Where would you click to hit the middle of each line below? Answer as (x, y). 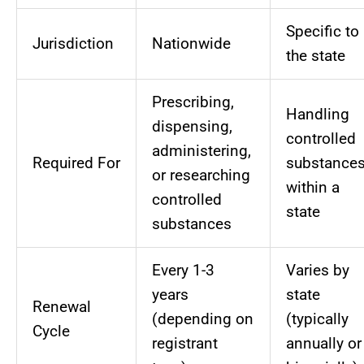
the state (316, 56)
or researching (201, 175)
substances (192, 224)
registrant (185, 344)
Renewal (62, 307)
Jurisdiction (73, 44)
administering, (201, 151)
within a (313, 188)
